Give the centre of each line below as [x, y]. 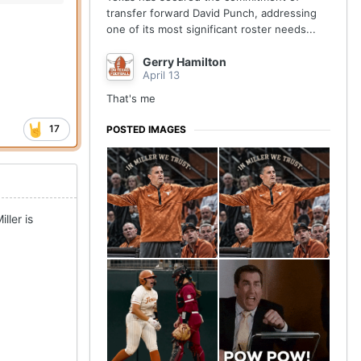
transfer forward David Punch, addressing [212, 13]
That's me [133, 99]
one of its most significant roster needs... [211, 29]
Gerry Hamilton [185, 62]
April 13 [161, 75]
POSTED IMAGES [146, 130]
